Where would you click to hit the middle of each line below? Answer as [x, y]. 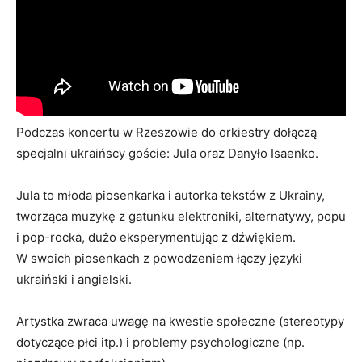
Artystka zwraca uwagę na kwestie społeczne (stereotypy [180, 321]
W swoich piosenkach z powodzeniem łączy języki [159, 258]
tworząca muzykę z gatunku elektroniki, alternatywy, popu [181, 216]
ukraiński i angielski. [74, 279]
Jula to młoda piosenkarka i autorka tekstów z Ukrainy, [170, 195]
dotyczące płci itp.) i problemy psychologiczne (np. [160, 342]
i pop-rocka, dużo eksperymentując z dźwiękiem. [156, 237]
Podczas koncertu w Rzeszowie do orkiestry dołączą [166, 132]
